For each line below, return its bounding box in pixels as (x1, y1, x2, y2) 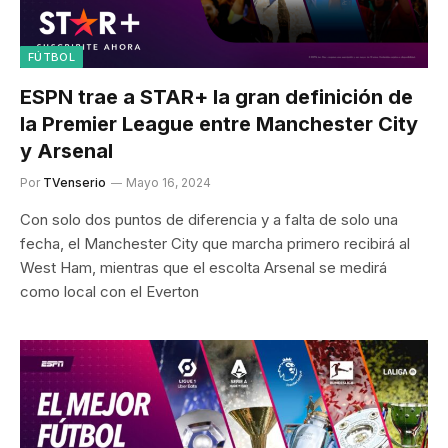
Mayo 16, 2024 (126, 174, 211, 190)
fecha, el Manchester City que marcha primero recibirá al (20, 233, 410, 253)
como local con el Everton (20, 281, 199, 301)
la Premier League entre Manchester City (20, 111, 418, 136)
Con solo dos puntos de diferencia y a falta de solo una (20, 209, 398, 229)
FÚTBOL (28, 49, 75, 64)
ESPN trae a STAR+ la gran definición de (20, 84, 413, 109)
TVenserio (43, 174, 106, 190)
